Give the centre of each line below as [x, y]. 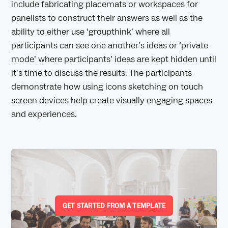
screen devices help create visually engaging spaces [112, 101]
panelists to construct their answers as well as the [107, 18]
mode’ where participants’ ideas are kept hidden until [114, 60]
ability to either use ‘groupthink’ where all [91, 32]
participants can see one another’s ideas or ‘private [110, 46]
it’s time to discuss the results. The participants [102, 73]
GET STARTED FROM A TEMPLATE [114, 206]
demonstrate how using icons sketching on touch [107, 87]
